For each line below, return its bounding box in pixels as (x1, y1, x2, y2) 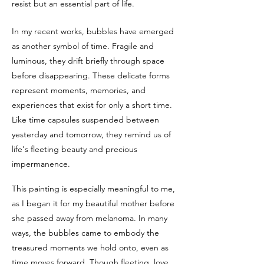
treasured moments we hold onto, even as (12, 242, 169, 253)
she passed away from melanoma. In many (12, 213, 167, 223)
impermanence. (12, 159, 70, 169)
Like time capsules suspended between (12, 114, 159, 125)
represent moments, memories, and (12, 85, 146, 95)
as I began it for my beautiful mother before (12, 198, 174, 209)
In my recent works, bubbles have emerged (12, 26, 174, 37)
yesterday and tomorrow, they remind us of (12, 129, 171, 140)
